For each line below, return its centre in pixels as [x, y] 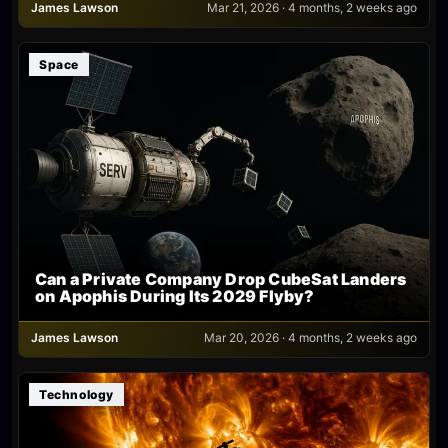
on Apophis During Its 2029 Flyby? [175, 295]
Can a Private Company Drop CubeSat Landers [221, 278]
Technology [76, 394]
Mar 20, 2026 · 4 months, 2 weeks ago [310, 337]
